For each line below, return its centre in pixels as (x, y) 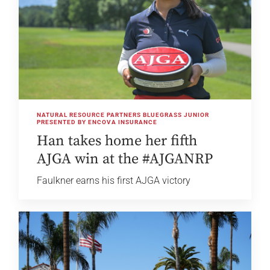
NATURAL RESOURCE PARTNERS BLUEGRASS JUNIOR (123, 115)
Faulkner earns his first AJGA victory (114, 181)
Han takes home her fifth (117, 141)
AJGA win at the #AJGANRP (125, 159)
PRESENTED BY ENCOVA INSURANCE (97, 122)
